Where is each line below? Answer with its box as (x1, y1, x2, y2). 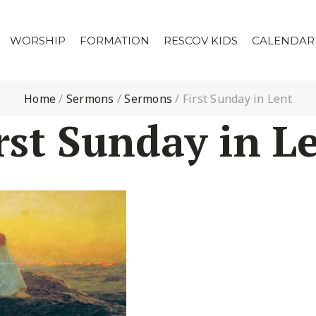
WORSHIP (10, 34, 66, 47)
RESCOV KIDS (164, 34, 238, 47)
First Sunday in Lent (182, 91, 292, 107)
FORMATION (80, 34, 150, 47)
